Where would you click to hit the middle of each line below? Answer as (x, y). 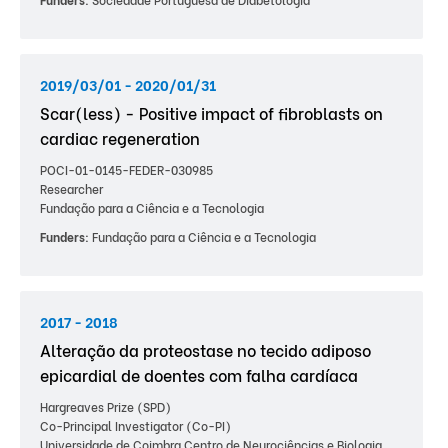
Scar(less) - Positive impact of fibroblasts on (211, 112)
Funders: (64, 236)
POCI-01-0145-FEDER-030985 (126, 169)
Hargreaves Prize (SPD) (105, 406)
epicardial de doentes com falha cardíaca (199, 374)
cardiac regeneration (120, 137)
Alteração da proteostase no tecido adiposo (205, 349)
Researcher (71, 188)
